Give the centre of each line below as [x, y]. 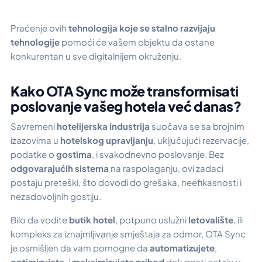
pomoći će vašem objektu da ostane [138, 42]
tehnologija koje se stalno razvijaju [142, 27]
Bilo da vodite [40, 220]
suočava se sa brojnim [197, 126]
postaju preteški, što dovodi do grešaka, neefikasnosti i [126, 182]
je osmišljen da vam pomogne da [80, 248]
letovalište [211, 220]
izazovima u [35, 140]
